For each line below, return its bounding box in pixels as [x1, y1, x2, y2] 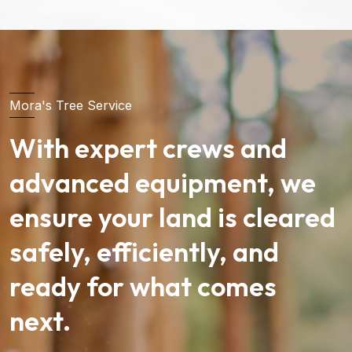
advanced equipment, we [9, 166, 316, 200]
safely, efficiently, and [9, 235, 279, 269]
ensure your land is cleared [9, 200, 335, 235]
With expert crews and [9, 131, 287, 166]
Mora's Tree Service [9, 97, 132, 113]
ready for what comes [9, 269, 277, 304]
